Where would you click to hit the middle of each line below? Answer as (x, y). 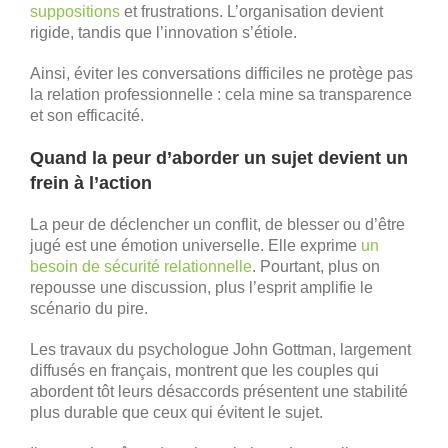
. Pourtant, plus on (316, 266)
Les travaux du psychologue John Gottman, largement (220, 349)
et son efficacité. (87, 115)
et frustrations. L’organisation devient (251, 11)
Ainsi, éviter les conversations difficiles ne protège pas (221, 73)
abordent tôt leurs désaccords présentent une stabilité (219, 391)
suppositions (75, 11)
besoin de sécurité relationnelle (141, 266)
